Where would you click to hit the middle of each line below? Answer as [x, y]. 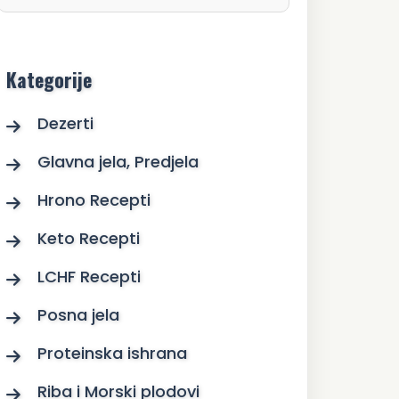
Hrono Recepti [94, 200]
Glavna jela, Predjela [118, 162]
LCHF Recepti [90, 277]
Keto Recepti [89, 239]
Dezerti [66, 124]
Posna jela [79, 315]
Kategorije [49, 80]
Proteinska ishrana [113, 354]
